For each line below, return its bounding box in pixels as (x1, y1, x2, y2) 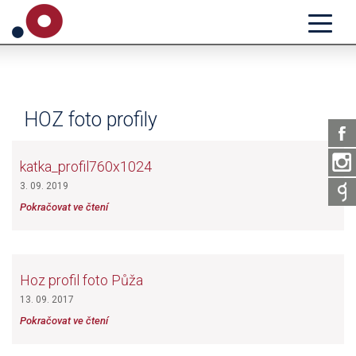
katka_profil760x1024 (20, 158, 152, 175)
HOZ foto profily (24, 108, 157, 131)
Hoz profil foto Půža (20, 272, 143, 288)
